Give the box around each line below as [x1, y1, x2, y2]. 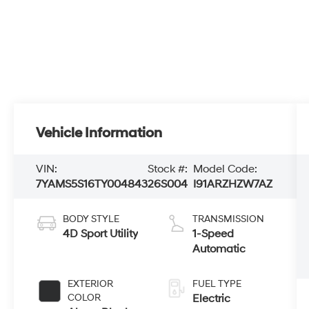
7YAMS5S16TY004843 [36, 177, 148, 191]
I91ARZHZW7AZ [193, 177, 273, 191]
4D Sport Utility [63, 226, 139, 241]
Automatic [192, 241, 246, 256]
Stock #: [148, 161, 188, 176]
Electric [192, 291, 230, 306]
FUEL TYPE [192, 277, 241, 290]
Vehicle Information [36, 124, 163, 141]
